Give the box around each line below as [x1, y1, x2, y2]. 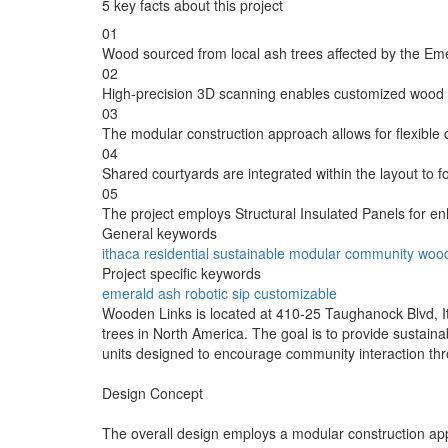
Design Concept [102, 382, 203, 403]
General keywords [102, 222, 217, 243]
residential [144, 242, 209, 263]
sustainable [213, 242, 285, 263]
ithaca [102, 242, 140, 263]
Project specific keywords [102, 262, 261, 283]
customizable [254, 282, 337, 303]
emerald [102, 282, 154, 303]
